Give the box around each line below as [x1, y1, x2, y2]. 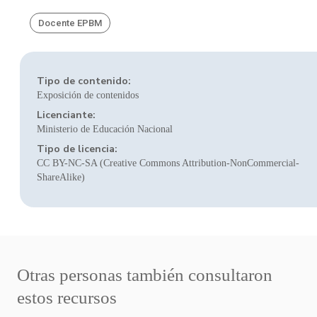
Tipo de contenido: [37, 74, 131, 88]
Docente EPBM [38, 18, 102, 28]
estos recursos [17, 288, 117, 307]
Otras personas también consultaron [17, 265, 272, 284]
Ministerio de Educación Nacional [37, 124, 173, 134]
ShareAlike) [37, 172, 85, 183]
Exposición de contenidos [37, 90, 139, 100]
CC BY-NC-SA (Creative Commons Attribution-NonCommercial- [37, 158, 299, 168]
